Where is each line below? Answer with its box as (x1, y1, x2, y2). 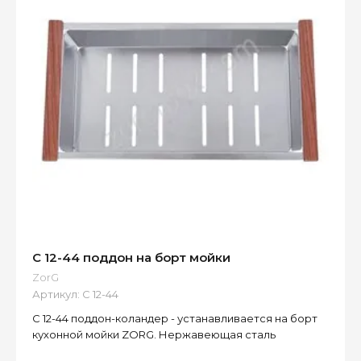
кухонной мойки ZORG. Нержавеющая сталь (32, 328, 276, 342)
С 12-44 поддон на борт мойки (32, 250, 230, 266)
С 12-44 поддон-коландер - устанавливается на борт (32, 312, 317, 326)
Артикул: (32, 288, 80, 301)
